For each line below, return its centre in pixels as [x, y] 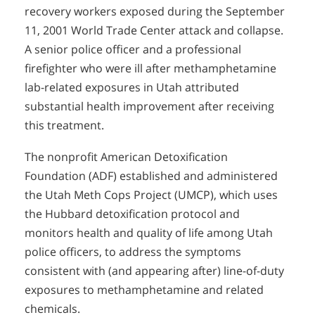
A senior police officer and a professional [133, 50]
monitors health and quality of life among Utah [149, 232]
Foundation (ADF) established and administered [151, 175]
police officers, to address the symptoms [133, 251]
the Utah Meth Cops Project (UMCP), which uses [151, 194]
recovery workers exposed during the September [155, 12]
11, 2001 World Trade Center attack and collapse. [154, 31]
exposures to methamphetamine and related [144, 289]
